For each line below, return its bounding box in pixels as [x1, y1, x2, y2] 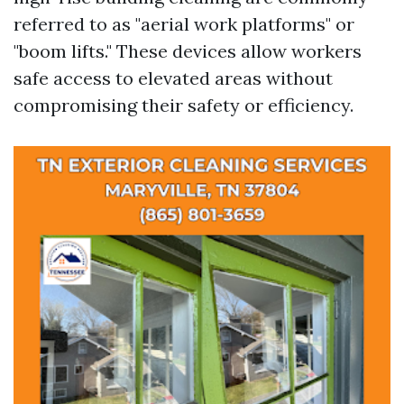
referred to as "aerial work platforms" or [14, 13, 354, 35]
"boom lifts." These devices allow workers [14, 40, 362, 62]
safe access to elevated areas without [14, 67, 333, 89]
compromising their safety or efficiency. [14, 94, 353, 116]
